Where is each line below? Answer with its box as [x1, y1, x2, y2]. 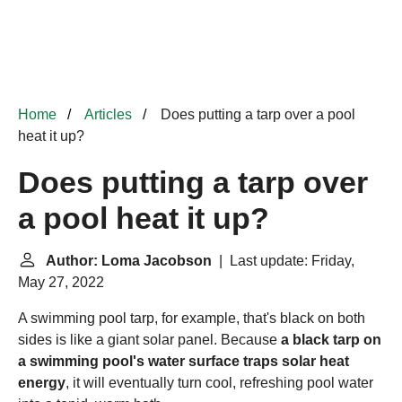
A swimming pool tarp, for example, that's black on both [18, 310, 365, 326]
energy [18, 375, 66, 390]
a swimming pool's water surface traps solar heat [18, 354, 349, 369]
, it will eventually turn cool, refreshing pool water [66, 375, 373, 390]
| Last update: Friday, [212, 253, 354, 268]
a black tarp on [281, 332, 381, 347]
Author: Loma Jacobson [46, 253, 212, 268]
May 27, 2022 [18, 275, 104, 290]
